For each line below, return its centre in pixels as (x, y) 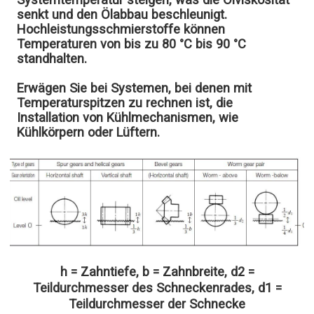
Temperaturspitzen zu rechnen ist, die (125, 102)
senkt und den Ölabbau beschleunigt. (122, 14)
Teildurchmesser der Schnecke (157, 303)
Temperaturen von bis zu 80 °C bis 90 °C (132, 43)
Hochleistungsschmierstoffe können (121, 29)
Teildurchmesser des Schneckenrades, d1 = (157, 287)
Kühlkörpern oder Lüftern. (89, 132)
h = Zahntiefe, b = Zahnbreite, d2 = (157, 271)
